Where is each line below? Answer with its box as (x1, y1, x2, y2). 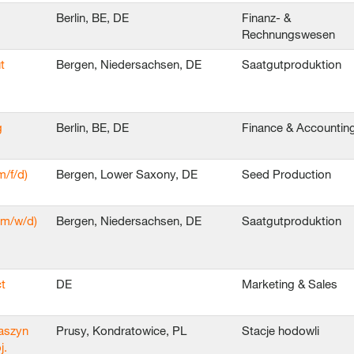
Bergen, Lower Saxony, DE (56, 167, 198, 181)
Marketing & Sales (242, 277, 337, 291)
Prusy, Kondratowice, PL (56, 323, 186, 337)
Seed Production (242, 167, 331, 181)
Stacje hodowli (242, 323, 319, 337)
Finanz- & (242, 10, 291, 24)
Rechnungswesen (242, 27, 338, 41)
